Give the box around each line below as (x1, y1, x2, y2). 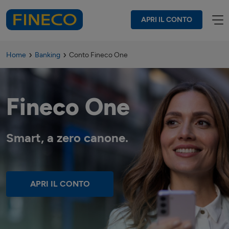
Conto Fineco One (69, 51, 128, 59)
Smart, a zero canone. (6, 130, 128, 145)
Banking (35, 51, 60, 59)
